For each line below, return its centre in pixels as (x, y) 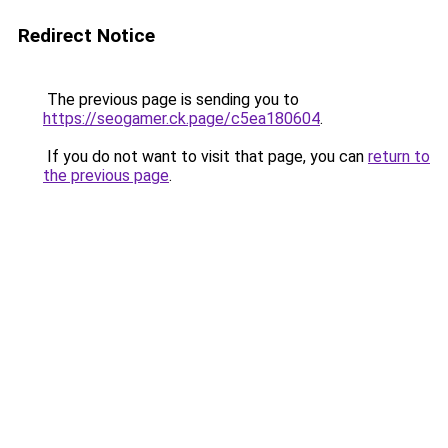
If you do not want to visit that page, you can (205, 156)
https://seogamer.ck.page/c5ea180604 (181, 118)
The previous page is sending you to (171, 99)
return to (399, 156)
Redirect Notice (86, 35)
